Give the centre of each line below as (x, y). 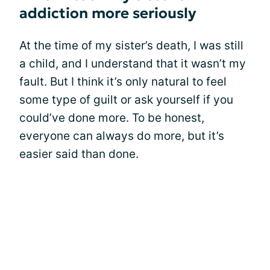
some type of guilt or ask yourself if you (126, 100)
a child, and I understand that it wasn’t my (133, 64)
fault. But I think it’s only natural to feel (123, 82)
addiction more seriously (108, 13)
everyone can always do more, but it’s (122, 136)
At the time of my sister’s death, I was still (131, 46)
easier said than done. (79, 154)
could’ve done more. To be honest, (112, 118)
